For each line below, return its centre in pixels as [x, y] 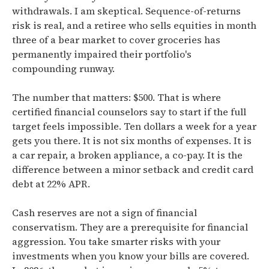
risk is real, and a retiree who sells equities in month [134, 25]
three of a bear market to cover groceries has [116, 40]
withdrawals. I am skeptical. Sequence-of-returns [126, 11]
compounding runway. [63, 68]
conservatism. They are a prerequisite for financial [130, 227]
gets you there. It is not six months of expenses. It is [132, 141]
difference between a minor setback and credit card [133, 169]
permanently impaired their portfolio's [102, 54]
